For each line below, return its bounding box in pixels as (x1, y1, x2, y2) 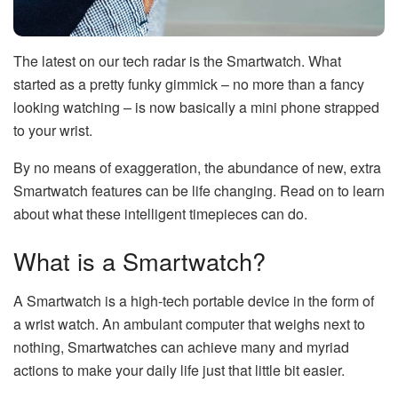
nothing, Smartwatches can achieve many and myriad (13, 337, 349, 358)
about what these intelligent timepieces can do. (13, 203, 307, 224)
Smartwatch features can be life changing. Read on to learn (13, 179, 385, 201)
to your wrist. (13, 119, 92, 140)
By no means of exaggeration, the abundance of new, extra (13, 156, 381, 178)
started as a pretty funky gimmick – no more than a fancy (13, 73, 364, 94)
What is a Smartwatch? (13, 243, 266, 279)
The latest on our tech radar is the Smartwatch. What (13, 50, 341, 71)
